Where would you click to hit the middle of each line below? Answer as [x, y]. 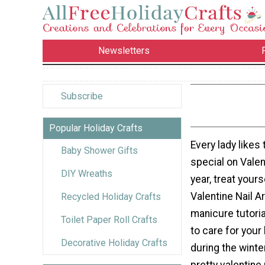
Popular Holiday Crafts [96, 128]
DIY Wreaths [87, 173]
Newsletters [124, 51]
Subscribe [82, 96]
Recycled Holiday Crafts [111, 196]
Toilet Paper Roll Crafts [109, 219]
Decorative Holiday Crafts [114, 243]
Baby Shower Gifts [99, 150]
